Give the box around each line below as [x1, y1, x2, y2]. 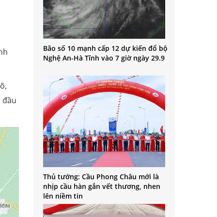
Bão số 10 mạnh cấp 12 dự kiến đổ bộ [43, 44, 168, 53]
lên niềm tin [43, 191, 83, 201]
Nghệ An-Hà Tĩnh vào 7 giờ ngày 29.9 [43, 53, 165, 63]
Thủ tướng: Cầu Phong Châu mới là [43, 172, 159, 182]
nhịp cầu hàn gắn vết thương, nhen [43, 182, 160, 191]
